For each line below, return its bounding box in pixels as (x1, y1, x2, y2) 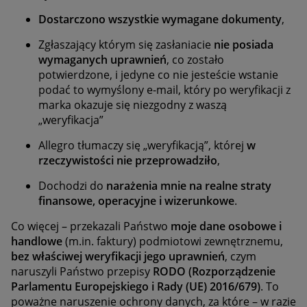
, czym (225, 248, 256, 264)
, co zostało (167, 51, 224, 67)
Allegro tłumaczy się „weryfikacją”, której (38, 137, 247, 153)
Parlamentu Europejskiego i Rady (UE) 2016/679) (11, 278, 260, 294)
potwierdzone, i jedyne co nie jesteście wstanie (38, 66, 278, 82)
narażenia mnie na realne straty (106, 177, 271, 193)
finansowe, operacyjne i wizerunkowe (38, 193, 234, 208)
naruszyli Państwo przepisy (11, 263, 153, 279)
